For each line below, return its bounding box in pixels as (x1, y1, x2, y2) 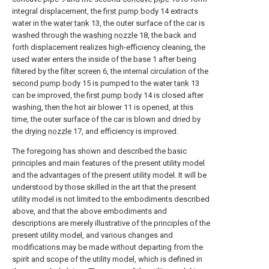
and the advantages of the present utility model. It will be (12, 171, 207, 180)
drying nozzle (25, 127, 71, 136)
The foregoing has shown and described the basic (12, 147, 187, 156)
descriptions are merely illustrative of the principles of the (12, 219, 210, 228)
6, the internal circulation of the (101, 67, 208, 76)
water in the (12, 19, 53, 28)
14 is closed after (142, 91, 204, 100)
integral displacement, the (12, 7, 103, 16)
